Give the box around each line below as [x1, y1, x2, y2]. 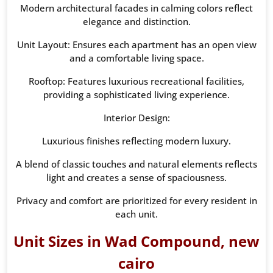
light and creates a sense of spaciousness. [46, 171, 227, 184]
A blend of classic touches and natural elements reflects [16, 158, 257, 171]
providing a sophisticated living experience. [43, 88, 230, 101]
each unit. [115, 208, 158, 221]
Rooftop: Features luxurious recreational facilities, [29, 75, 244, 88]
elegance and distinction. [82, 15, 191, 28]
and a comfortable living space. [69, 52, 204, 65]
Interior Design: [103, 112, 170, 124]
